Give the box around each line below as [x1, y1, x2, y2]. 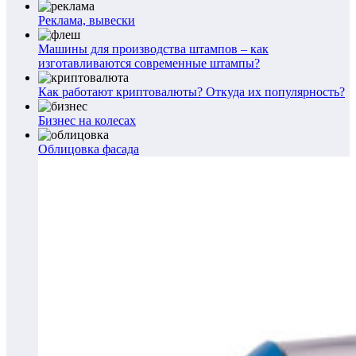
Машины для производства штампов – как [38, 41, 269, 56]
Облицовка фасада [38, 141, 139, 156]
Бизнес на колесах [38, 113, 136, 127]
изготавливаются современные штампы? [38, 56, 260, 70]
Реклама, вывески [38, 13, 135, 27]
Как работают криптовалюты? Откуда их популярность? [38, 84, 345, 99]
